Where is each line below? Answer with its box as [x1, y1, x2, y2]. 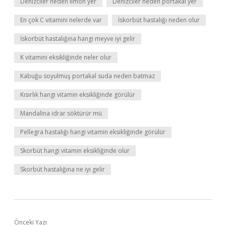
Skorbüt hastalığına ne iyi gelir [20, 165, 105, 174]
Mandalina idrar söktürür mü [20, 109, 102, 118]
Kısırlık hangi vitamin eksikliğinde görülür [20, 90, 135, 99]
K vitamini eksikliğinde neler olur [20, 53, 111, 62]
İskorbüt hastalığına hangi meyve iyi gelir [20, 34, 135, 43]
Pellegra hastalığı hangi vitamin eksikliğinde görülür [20, 128, 165, 136]
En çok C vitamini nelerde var [20, 16, 102, 24]
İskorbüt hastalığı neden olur [118, 16, 200, 24]
